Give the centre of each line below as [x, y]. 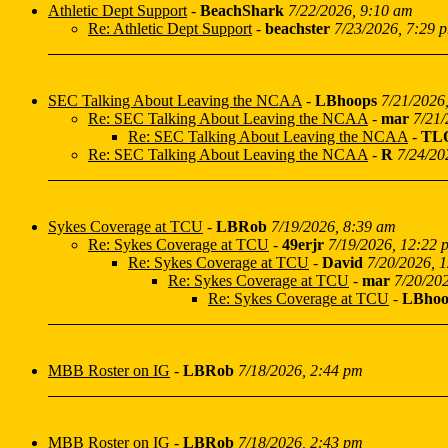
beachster [297, 28]
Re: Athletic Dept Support [170, 28]
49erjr [303, 244]
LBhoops [346, 100]
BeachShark [242, 10]
